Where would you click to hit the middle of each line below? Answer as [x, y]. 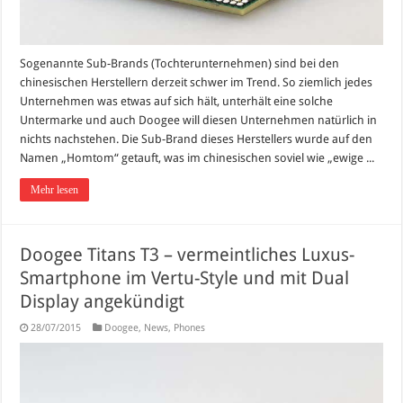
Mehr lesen [55, 190]
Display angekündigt [103, 302]
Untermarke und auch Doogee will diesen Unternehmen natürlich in [199, 121]
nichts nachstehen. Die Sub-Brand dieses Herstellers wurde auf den [197, 139]
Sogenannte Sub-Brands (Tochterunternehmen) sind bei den [180, 64]
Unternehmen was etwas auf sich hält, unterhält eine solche [177, 102]
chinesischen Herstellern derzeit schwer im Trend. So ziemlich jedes [197, 83]
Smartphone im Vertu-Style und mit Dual [185, 278]
